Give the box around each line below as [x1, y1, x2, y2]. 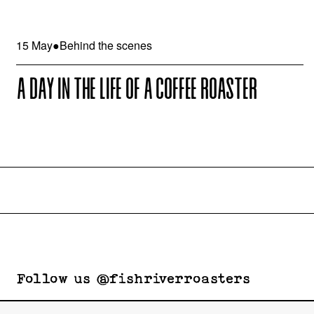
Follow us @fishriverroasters [16, 271, 251, 287]
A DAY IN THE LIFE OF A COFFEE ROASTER [16, 76, 257, 106]
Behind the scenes [60, 36, 153, 53]
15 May [16, 36, 53, 53]
